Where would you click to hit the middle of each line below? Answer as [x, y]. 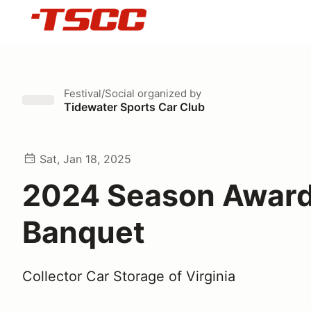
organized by [168, 93]
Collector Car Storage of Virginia [129, 276]
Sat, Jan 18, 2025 [85, 159]
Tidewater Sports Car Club [134, 107]
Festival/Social [99, 93]
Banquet [84, 232]
